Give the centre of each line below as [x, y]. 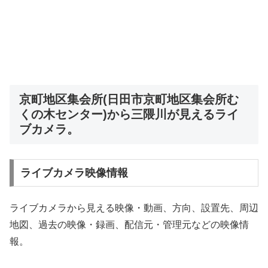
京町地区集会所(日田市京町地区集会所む [129, 99]
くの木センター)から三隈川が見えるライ [129, 114]
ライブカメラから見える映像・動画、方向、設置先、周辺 [134, 208]
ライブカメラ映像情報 [74, 173]
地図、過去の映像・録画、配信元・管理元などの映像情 [129, 225]
